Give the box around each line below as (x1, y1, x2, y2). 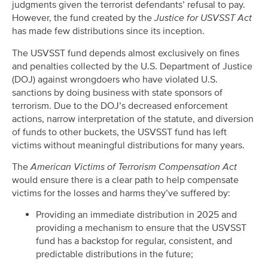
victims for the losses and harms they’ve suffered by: (12, 187, 230, 200)
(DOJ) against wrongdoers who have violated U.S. (12, 73, 218, 86)
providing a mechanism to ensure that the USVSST (36, 222, 246, 234)
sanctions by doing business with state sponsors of (12, 86, 223, 99)
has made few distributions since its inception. (12, 25, 205, 38)
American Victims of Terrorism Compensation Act (31, 161, 237, 173)
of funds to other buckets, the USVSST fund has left (12, 126, 227, 138)
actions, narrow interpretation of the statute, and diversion (12, 112, 254, 125)
